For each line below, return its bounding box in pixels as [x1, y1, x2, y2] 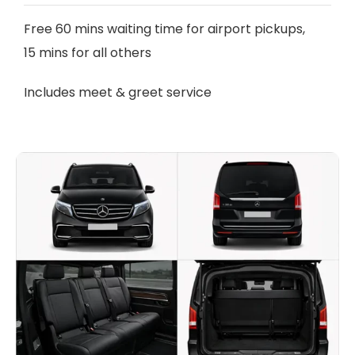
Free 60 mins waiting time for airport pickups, [23, 20, 305, 39]
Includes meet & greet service [23, 83, 212, 102]
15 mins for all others [23, 44, 151, 63]
